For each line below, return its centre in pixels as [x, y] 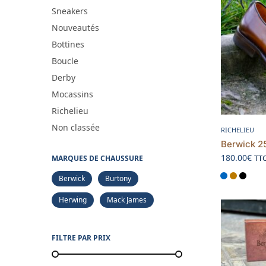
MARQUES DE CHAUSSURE [97, 158]
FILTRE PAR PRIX [81, 237]
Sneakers [70, 11]
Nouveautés [75, 27]
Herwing [73, 199]
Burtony [118, 178]
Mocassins [72, 94]
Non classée [76, 127]
